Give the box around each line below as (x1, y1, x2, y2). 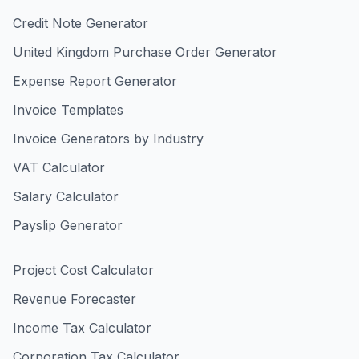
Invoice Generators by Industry (13, 131, 204, 147)
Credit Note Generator (13, 15, 148, 31)
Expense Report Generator (13, 73, 177, 89)
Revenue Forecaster (13, 291, 136, 307)
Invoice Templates (13, 102, 123, 118)
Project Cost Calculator (13, 262, 154, 278)
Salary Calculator (13, 188, 119, 204)
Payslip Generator (13, 217, 123, 233)
